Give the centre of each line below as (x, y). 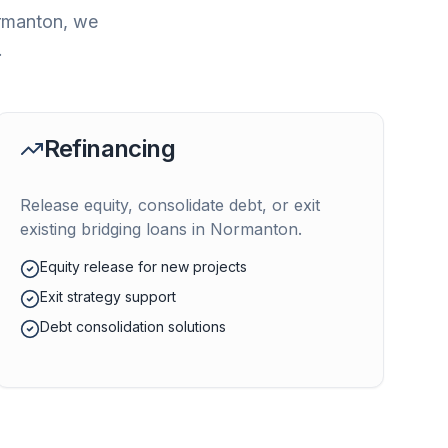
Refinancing (109, 148)
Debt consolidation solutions (132, 326)
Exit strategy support (107, 296)
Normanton (253, 229)
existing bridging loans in (114, 229)
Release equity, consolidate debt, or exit (169, 205)
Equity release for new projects (143, 266)
